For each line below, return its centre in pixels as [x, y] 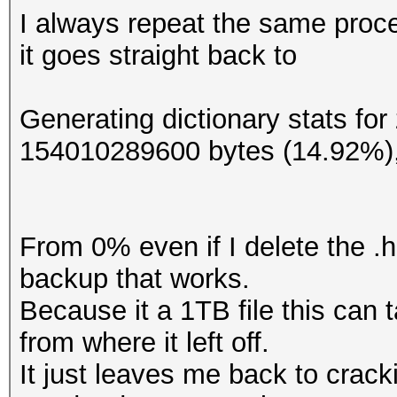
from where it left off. [144, 343]
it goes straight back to [158, 55]
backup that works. [135, 279]
